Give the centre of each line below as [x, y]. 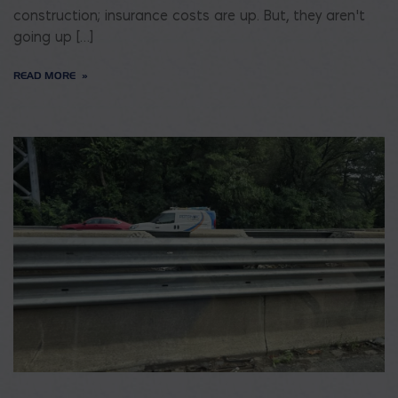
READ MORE [44, 75]
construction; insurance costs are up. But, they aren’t [189, 15]
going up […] [53, 36]
